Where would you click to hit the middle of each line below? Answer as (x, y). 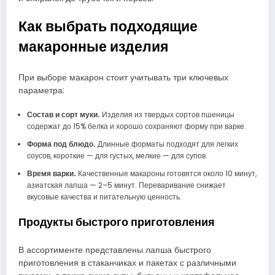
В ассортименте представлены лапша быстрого (115, 250)
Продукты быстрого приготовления (117, 222)
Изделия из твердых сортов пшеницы (167, 114)
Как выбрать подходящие (108, 27)
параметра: (41, 90)
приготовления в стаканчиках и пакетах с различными (127, 263)
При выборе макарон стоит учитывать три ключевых (123, 77)
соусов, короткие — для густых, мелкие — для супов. (117, 155)
